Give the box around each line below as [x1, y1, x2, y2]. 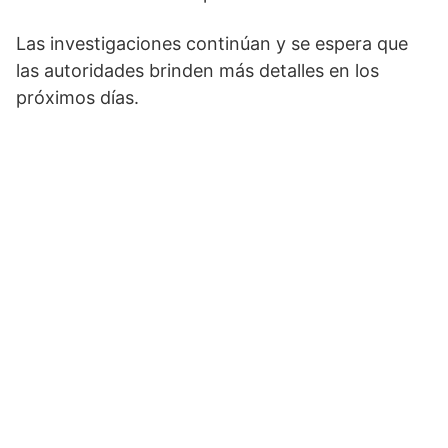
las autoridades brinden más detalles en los [16, 60, 379, 82]
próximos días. [16, 87, 139, 109]
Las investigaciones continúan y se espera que [16, 33, 408, 55]
